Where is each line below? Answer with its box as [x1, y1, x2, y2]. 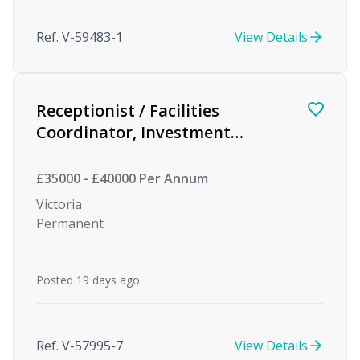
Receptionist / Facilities [36, 100, 219, 121]
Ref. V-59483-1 [36, 28, 123, 46]
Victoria [36, 195, 82, 213]
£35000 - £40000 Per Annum [36, 170, 208, 187]
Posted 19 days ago [36, 272, 140, 288]
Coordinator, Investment [36, 121, 231, 143]
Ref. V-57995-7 [36, 337, 123, 354]
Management [36, 143, 141, 165]
